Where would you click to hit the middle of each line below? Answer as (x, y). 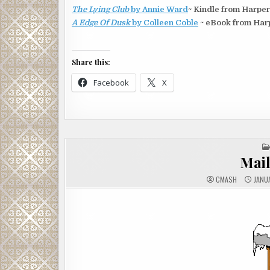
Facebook (111, 83)
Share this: (91, 62)
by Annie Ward (159, 9)
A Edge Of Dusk (101, 23)
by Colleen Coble (164, 23)
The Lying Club (100, 9)
